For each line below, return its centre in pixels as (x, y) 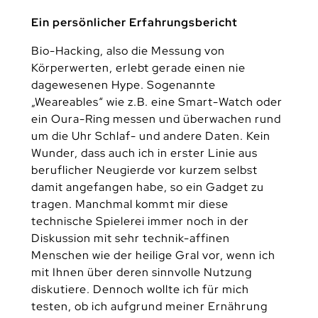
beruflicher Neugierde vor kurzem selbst (144, 170)
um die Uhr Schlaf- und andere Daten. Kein (150, 136)
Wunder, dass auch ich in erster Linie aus (144, 153)
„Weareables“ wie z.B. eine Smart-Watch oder (157, 102)
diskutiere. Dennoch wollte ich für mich (140, 289)
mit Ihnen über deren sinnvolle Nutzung (141, 272)
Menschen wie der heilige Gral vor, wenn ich (153, 255)
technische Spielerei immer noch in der (140, 221)
